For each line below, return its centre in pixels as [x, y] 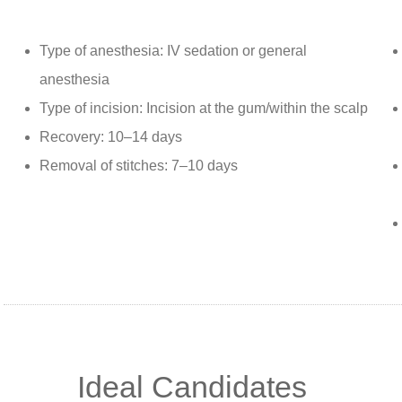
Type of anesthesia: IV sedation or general [173, 51]
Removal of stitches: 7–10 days [139, 166]
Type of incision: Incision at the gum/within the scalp [204, 109]
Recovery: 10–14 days [111, 137]
